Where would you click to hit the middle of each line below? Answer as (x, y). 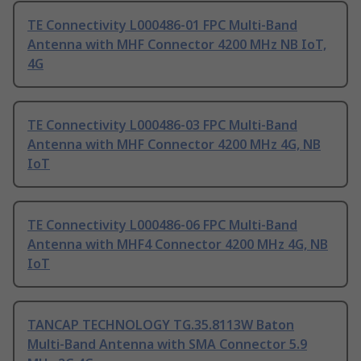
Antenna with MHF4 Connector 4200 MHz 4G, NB (178, 245)
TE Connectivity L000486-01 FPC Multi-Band (162, 25)
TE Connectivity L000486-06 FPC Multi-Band (162, 225)
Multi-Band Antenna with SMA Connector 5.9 (167, 344)
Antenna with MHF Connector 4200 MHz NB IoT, (177, 45)
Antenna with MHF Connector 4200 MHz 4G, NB (174, 145)
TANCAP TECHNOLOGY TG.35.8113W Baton (161, 325)
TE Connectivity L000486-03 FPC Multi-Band (162, 125)
